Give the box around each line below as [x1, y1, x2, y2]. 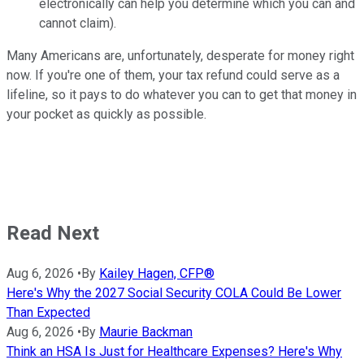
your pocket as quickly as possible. [6, 106, 206, 123]
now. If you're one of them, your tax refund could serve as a [6, 67, 340, 84]
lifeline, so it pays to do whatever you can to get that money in [6, 87, 357, 103]
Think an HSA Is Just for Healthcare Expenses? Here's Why [6, 343, 342, 359]
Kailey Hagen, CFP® [99, 265, 214, 281]
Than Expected [6, 304, 90, 320]
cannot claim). [39, 15, 116, 32]
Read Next [6, 222, 99, 245]
